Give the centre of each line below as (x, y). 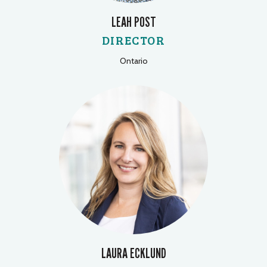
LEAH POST (133, 21)
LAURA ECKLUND (133, 253)
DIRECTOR (133, 40)
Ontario (133, 60)
